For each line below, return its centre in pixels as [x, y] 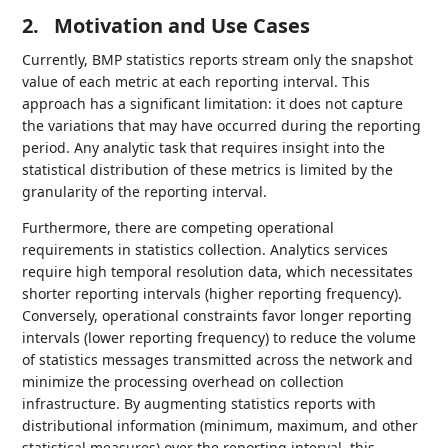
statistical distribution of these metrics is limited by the [208, 169]
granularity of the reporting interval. [145, 191]
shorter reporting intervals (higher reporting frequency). [212, 293]
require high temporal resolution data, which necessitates [218, 271]
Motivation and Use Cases [182, 25]
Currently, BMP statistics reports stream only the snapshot [218, 59]
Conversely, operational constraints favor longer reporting [217, 315]
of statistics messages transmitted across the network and [218, 359]
